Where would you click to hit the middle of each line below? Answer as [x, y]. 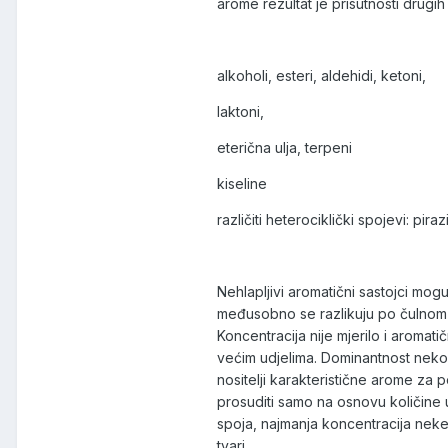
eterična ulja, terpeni [284, 148]
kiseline [242, 184]
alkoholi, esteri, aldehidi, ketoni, [321, 76]
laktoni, [240, 112]
